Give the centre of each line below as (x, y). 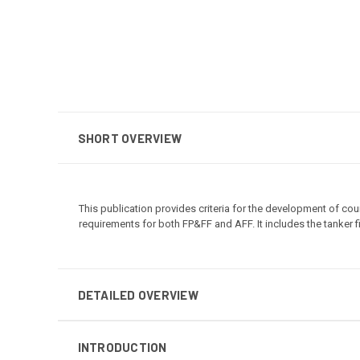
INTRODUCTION (122, 347)
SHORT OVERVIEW (129, 138)
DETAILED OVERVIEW (138, 295)
